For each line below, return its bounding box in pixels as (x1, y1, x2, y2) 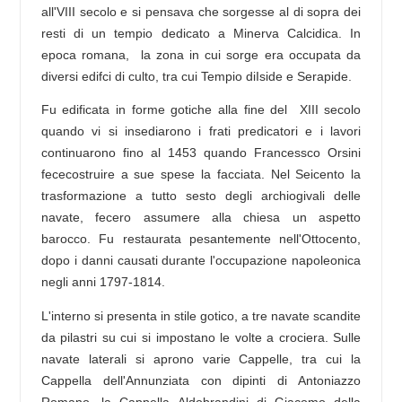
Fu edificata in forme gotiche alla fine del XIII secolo (40, 102, 362, 118)
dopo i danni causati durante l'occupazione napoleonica (40, 253, 362, 268)
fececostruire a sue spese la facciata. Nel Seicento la (40, 167, 362, 182)
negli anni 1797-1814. (40, 275, 165, 290)
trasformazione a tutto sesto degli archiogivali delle (40, 188, 362, 204)
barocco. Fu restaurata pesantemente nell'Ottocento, (40, 232, 362, 247)
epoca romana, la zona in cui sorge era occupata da (40, 47, 362, 62)
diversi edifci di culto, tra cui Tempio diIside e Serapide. (40, 68, 352, 83)
